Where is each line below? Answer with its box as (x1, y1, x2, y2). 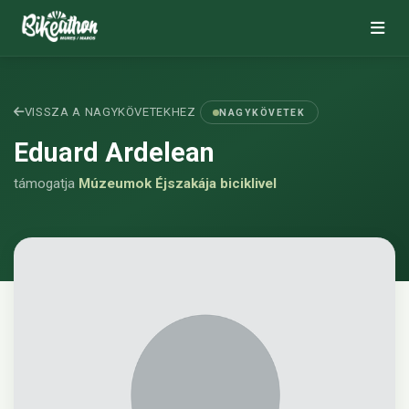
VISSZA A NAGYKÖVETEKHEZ (24, 104, 196, 119)
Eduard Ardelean (14, 137, 215, 169)
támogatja (14, 174, 79, 192)
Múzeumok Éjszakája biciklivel (79, 174, 277, 192)
